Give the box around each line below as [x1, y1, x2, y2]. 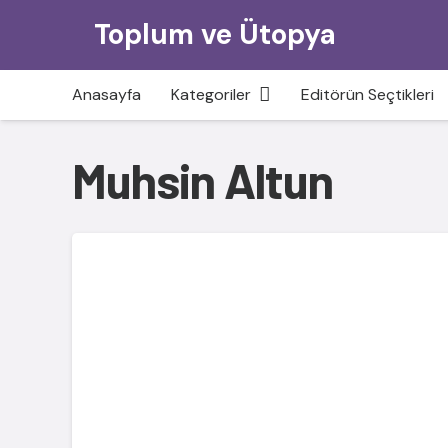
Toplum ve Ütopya [94, 16, 337, 53]
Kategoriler [171, 84, 251, 105]
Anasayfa [72, 84, 141, 105]
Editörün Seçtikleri [300, 84, 434, 105]
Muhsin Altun [72, 151, 334, 209]
